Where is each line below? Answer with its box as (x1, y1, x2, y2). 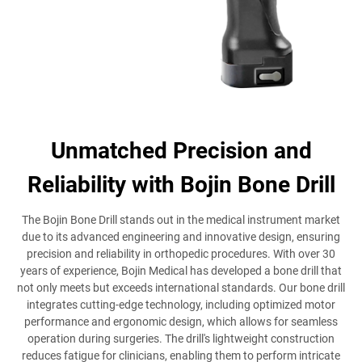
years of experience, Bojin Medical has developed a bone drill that (20, 263, 342, 277)
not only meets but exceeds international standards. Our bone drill (17, 280, 345, 294)
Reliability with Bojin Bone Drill (27, 170, 335, 198)
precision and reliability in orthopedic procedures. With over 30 (27, 246, 335, 260)
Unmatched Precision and (50, 137, 312, 164)
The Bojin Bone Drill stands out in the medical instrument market (22, 213, 340, 226)
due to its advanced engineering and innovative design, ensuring (22, 229, 340, 243)
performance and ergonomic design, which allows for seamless (24, 314, 338, 328)
